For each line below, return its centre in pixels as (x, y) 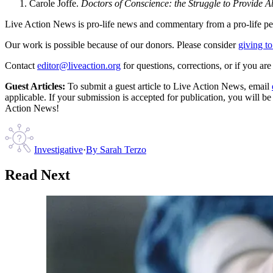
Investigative (58, 149)
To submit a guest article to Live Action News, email (167, 86)
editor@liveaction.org (79, 65)
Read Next (37, 175)
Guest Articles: (35, 86)
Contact (20, 65)
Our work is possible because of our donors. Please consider (120, 44)
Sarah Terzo (123, 149)
